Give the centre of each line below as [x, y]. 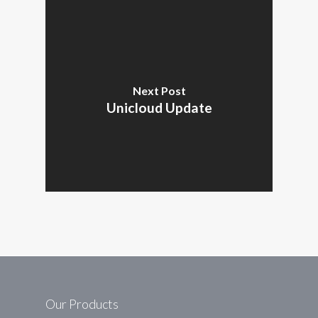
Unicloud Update [159, 107]
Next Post [159, 90]
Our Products [82, 304]
